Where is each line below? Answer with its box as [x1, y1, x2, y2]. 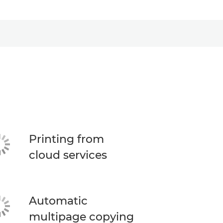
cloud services [28, 148, 107, 162]
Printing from [28, 132, 104, 146]
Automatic [28, 194, 88, 208]
